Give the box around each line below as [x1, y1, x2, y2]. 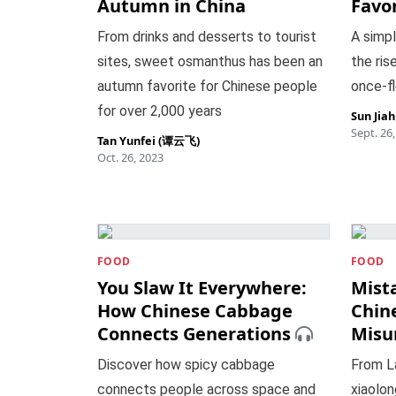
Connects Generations [96, 322, 291, 346]
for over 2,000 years [96, 103, 222, 119]
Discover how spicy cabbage [96, 356, 275, 373]
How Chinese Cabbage [96, 299, 293, 323]
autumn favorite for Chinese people [96, 78, 317, 95]
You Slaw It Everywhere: [96, 276, 307, 300]
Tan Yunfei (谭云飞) [96, 133, 200, 148]
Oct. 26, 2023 [96, 149, 164, 165]
